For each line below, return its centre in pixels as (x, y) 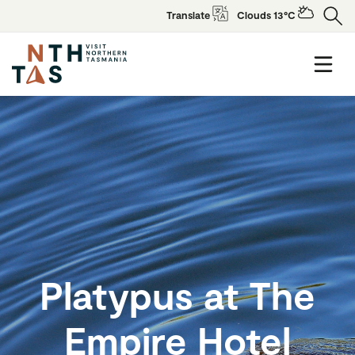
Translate (188, 15)
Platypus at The (177, 295)
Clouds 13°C (267, 15)
